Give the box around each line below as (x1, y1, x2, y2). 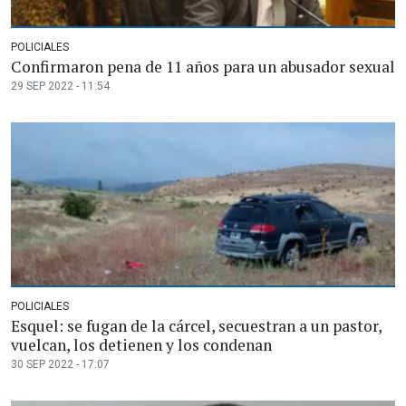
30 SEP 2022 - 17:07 (11, 357, 110, 371)
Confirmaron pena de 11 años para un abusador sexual (11, 55, 395, 77)
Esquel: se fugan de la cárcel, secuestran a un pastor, (11, 314, 382, 336)
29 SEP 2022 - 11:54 (11, 79, 110, 92)
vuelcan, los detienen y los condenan (11, 333, 272, 355)
